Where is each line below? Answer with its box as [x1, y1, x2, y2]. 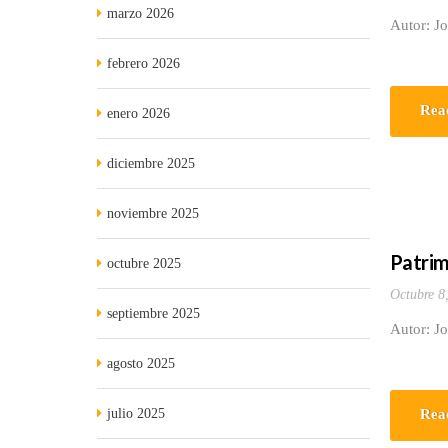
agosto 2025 [107, 356, 175, 371]
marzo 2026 [107, 6, 174, 21]
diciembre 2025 [107, 156, 195, 171]
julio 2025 [107, 406, 165, 421]
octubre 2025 [107, 256, 181, 271]
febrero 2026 [107, 56, 180, 71]
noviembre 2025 [107, 206, 199, 221]
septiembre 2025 [107, 306, 200, 321]
